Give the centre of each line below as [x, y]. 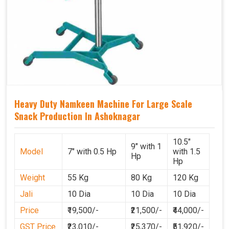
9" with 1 [146, 146]
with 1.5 [187, 151]
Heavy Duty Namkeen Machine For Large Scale [103, 104]
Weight [32, 177]
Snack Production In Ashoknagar [77, 116]
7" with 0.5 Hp [92, 151]
